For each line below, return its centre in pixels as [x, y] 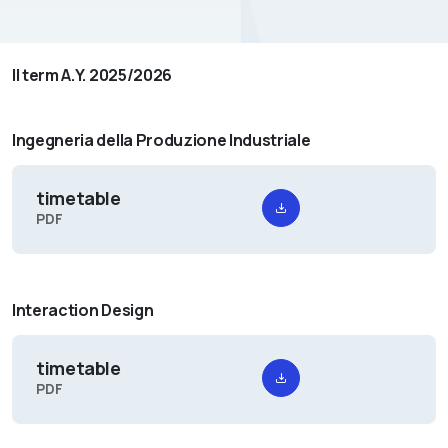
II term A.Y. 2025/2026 [92, 75]
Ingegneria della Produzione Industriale [164, 140]
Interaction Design [85, 310]
